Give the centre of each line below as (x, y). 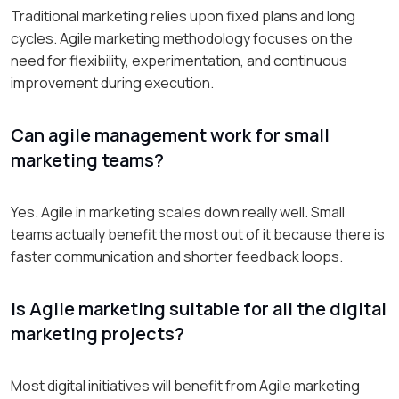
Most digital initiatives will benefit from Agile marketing (185, 385)
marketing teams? (87, 159)
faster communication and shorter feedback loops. (177, 256)
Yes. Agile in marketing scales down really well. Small (178, 212)
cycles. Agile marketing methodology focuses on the (182, 38)
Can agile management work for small (170, 134)
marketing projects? (98, 333)
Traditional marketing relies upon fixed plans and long (183, 16)
